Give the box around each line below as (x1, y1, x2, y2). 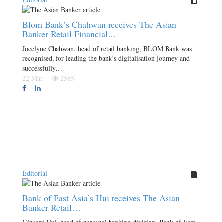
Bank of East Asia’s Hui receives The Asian (22, 192, 180, 204)
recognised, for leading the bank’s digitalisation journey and (22, 54, 190, 63)
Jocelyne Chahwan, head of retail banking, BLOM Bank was (22, 44, 192, 53)
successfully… (22, 63, 62, 73)
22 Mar (22, 73, 50, 83)
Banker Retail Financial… (22, 28, 116, 40)
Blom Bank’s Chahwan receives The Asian (22, 18, 176, 30)
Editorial (22, 168, 47, 178)
